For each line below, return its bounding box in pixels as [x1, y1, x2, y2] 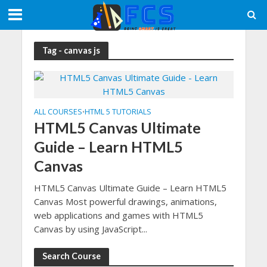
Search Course [42, 251, 101, 261]
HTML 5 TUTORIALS [84, 107, 151, 117]
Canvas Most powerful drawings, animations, [33, 195, 217, 207]
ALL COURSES [33, 107, 82, 117]
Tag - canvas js [42, 45, 100, 55]
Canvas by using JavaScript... [33, 223, 147, 235]
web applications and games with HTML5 [33, 209, 203, 221]
